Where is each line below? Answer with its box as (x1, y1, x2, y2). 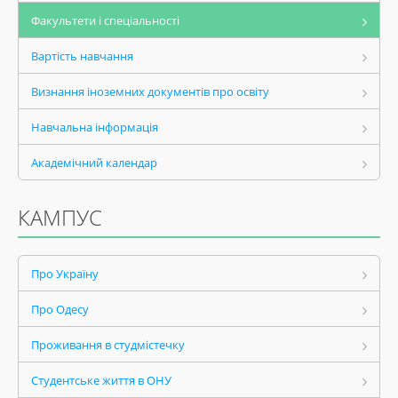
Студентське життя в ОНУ (31, 372, 171, 388)
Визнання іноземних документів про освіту (31, 84, 269, 99)
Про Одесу (31, 301, 89, 317)
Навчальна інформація (31, 119, 158, 135)
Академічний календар (31, 155, 157, 171)
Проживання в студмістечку (31, 337, 185, 353)
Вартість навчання (31, 48, 133, 64)
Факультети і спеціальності (31, 12, 179, 28)
